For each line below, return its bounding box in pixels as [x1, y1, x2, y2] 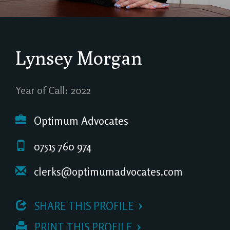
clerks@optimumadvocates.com [31, 165, 183, 179]
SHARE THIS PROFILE [32, 199, 133, 213]
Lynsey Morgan [15, 47, 142, 69]
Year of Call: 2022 [15, 84, 91, 97]
